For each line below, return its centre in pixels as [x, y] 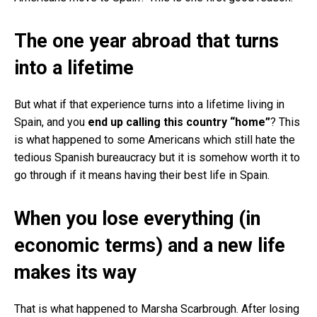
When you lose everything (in [137, 218]
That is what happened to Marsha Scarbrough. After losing [157, 309]
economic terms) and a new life [150, 245]
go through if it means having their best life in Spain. [142, 175]
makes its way [75, 272]
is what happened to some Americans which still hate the [155, 139]
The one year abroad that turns [146, 41]
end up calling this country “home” [179, 122]
